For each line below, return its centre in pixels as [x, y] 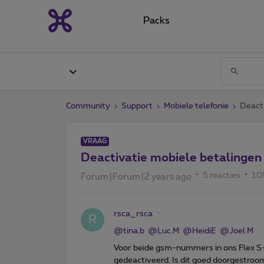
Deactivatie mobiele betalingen [171, 158]
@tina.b [129, 231]
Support [137, 106]
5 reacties [222, 175]
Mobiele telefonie [196, 106]
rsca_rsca [133, 214]
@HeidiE [199, 231]
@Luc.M [164, 231]
